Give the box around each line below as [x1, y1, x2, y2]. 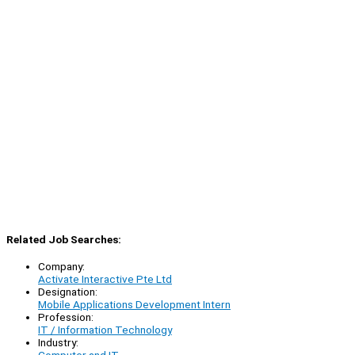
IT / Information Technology [38, 323, 172, 337]
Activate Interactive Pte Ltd [38, 273, 172, 286]
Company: [38, 260, 85, 273]
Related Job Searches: [6, 232, 121, 246]
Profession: [38, 311, 94, 324]
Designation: [38, 285, 97, 299]
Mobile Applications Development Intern [38, 298, 231, 311]
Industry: [38, 336, 78, 349]
